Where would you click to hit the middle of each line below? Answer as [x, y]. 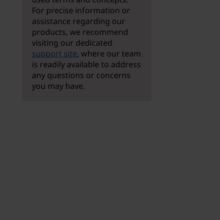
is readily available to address [86, 64]
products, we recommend [80, 32]
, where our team [109, 54]
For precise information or [81, 10]
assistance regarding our [78, 21]
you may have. [58, 86]
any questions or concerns [81, 75]
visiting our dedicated [72, 43]
